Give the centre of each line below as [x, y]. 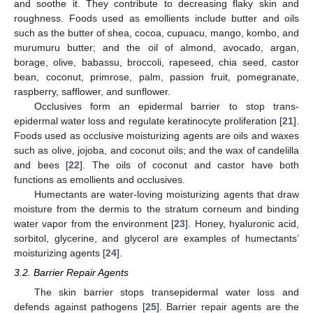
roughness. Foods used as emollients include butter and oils [156, 19]
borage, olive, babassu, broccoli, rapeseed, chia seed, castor [156, 63]
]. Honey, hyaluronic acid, [242, 224]
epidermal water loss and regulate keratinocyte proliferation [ [148, 121]
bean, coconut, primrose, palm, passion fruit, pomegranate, [156, 77]
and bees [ [41, 165]
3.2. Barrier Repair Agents [71, 273]
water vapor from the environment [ [94, 224]
